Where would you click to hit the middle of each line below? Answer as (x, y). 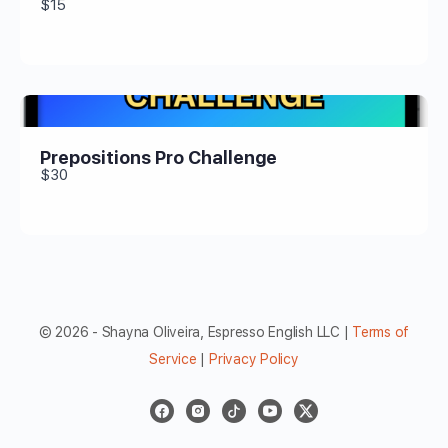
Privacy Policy (253, 358)
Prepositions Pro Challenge (158, 157)
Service (173, 358)
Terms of (381, 331)
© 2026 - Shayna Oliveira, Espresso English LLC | (195, 331)
